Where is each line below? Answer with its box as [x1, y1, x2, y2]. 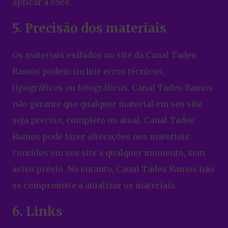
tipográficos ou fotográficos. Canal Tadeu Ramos [12, 82, 213, 93]
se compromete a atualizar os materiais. [12, 180, 177, 191]
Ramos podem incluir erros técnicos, [12, 66, 165, 77]
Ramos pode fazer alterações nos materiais [12, 131, 189, 142]
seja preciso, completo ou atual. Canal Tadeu [12, 115, 195, 126]
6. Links [12, 204, 63, 220]
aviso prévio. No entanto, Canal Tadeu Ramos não [12, 164, 214, 175]
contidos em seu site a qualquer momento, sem [12, 148, 205, 158]
